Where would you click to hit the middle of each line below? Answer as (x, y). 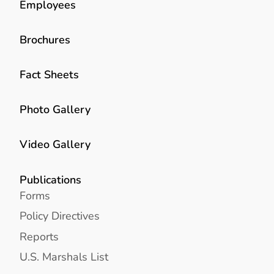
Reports (39, 236)
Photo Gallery (55, 109)
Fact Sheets (49, 74)
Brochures (45, 39)
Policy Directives (60, 216)
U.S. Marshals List (64, 256)
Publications (50, 179)
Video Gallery (55, 144)
